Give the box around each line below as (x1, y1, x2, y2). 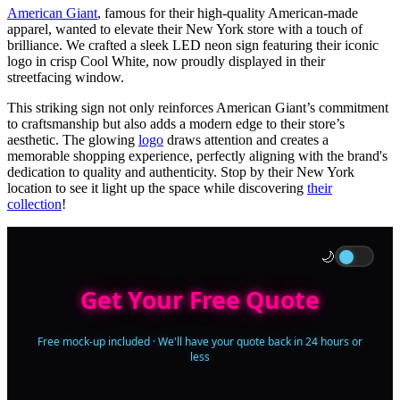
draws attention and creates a (167, 132, 329, 148)
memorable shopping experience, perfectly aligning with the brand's (7, 148, 387, 164)
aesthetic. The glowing (7, 132, 135, 148)
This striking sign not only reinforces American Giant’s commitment (7, 100, 388, 116)
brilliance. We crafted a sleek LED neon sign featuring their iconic (7, 37, 379, 54)
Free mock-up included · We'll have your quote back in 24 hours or (37, 333, 362, 349)
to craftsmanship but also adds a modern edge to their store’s (7, 116, 345, 132)
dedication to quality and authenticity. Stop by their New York (7, 164, 354, 180)
